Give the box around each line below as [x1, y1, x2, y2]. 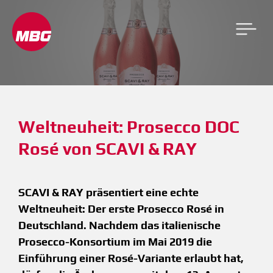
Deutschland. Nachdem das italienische [18, 219, 221, 232]
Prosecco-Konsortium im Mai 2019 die [18, 235, 212, 248]
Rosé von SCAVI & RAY [18, 139, 197, 158]
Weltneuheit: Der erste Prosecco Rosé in [18, 202, 224, 215]
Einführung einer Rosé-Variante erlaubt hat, [18, 252, 244, 264]
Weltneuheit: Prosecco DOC [18, 117, 239, 136]
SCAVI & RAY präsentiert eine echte [18, 186, 199, 199]
